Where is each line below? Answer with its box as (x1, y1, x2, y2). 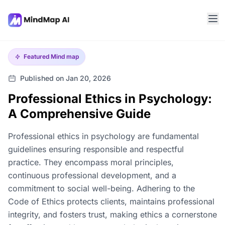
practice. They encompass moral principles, (8, 157, 174, 167)
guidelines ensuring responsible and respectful (8, 144, 184, 154)
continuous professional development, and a (8, 170, 176, 180)
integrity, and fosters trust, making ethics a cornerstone (8, 209, 217, 219)
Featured (24, 53, 51, 60)
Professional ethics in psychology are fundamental (8, 131, 199, 141)
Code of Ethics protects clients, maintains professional (8, 196, 214, 206)
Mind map (51, 53, 79, 60)
